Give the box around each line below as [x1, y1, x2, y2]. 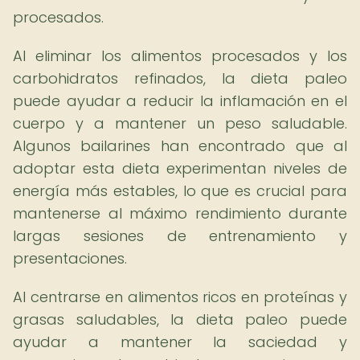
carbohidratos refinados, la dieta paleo [13, 68, 347, 88]
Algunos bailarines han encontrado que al [13, 136, 347, 156]
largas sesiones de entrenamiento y [13, 226, 347, 246]
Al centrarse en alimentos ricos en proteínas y [13, 287, 347, 307]
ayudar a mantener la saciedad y [13, 332, 347, 352]
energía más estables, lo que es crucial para [13, 181, 347, 201]
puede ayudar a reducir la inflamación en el [13, 91, 347, 111]
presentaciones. [13, 248, 127, 268]
